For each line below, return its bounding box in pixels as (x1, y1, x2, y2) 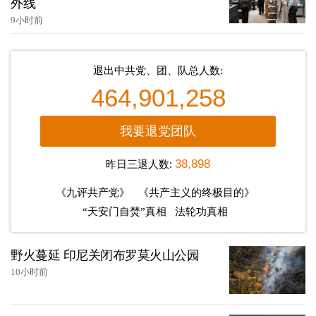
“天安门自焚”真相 (83, 206, 166, 218)
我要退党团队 (119, 124, 196, 139)
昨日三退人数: (106, 157, 175, 171)
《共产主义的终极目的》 (138, 187, 255, 199)
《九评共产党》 (56, 187, 130, 199)
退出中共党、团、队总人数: (93, 65, 223, 77)
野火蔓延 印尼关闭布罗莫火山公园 (11, 248, 199, 263)
